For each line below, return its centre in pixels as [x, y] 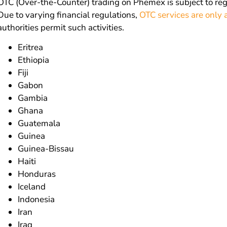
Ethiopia [34, 60]
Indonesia [36, 199]
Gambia [33, 98]
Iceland [32, 186]
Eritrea [31, 47]
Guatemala [39, 123]
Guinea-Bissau [46, 148]
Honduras [37, 174]
